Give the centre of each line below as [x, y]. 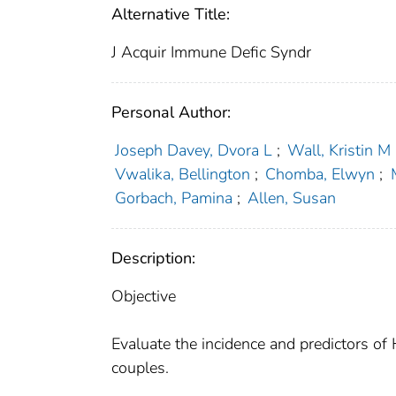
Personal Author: [171, 113]
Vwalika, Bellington [182, 175]
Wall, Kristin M [339, 151]
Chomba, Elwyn [320, 175]
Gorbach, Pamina [173, 198]
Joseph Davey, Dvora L [193, 151]
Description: [153, 259]
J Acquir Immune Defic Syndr [211, 53]
